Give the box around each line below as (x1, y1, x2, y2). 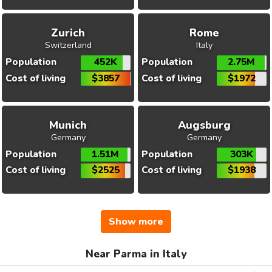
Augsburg (177, 117, 231, 132)
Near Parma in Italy (86, 246, 186, 261)
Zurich (51, 25, 85, 41)
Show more (109, 215, 163, 228)
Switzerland (44, 39, 92, 52)
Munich (49, 117, 87, 132)
